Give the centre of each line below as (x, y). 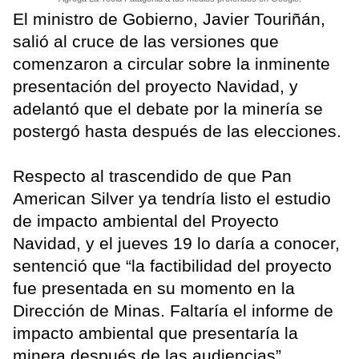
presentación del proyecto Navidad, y (155, 86)
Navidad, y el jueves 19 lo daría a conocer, (176, 243)
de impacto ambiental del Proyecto (146, 220)
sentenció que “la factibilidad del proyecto (172, 265)
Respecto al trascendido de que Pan (152, 175)
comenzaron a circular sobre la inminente (171, 63)
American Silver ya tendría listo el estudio (172, 198)
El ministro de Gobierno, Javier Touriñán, (169, 18)
